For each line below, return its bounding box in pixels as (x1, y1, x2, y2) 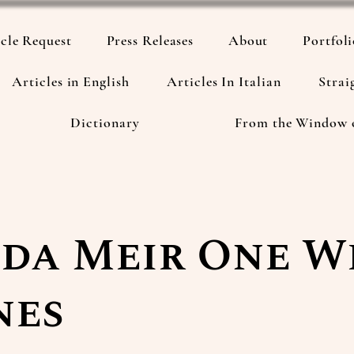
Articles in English (12, 73, 130, 90)
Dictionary (70, 114, 140, 131)
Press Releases (106, 32, 194, 49)
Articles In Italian (167, 73, 281, 90)
